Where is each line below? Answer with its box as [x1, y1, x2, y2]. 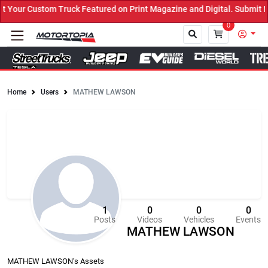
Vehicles [184, 214, 214, 224]
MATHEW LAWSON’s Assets [7, 256, 104, 266]
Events [236, 214, 261, 224]
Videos [137, 214, 162, 224]
